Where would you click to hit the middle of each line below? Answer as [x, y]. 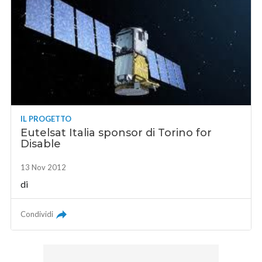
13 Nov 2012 [44, 168]
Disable [41, 144]
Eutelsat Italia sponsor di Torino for [116, 133]
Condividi [37, 214]
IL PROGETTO [46, 119]
